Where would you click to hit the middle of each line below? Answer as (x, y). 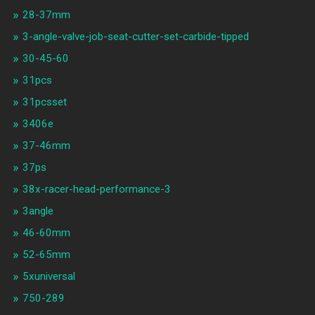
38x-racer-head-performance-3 (96, 189)
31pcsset (44, 102)
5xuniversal (49, 277)
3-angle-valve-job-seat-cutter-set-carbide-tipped (135, 37)
